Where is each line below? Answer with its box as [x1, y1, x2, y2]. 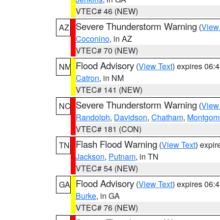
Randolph [76, 111, 110, 123]
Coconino [76, 33, 110, 44]
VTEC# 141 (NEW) [76, 84, 142, 95]
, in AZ [110, 33, 132, 44]
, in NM [99, 72, 124, 83]
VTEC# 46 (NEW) [76, 5, 138, 17]
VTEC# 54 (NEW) [76, 163, 138, 174]
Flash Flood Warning [76, 137, 157, 150]
